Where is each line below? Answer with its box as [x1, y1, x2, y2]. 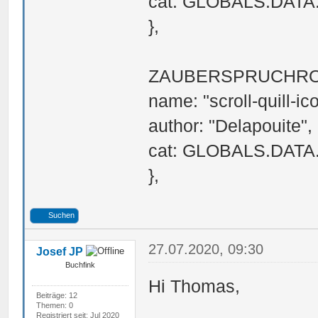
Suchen [48, 210, 75, 219]
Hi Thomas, [148, 275, 241, 296]
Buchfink [65, 260, 95, 269]
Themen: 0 [35, 300, 73, 309]
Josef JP [35, 245, 83, 258]
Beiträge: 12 [35, 290, 77, 300]
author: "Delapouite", [148, 115, 313, 136]
